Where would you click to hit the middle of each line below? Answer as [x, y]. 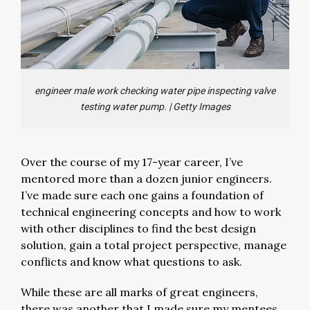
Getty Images [201, 106]
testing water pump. [123, 106]
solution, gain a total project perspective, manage [154, 245]
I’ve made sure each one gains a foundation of [142, 195]
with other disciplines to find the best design [138, 228]
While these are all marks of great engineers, [139, 292]
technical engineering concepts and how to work [151, 211]
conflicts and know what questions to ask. [131, 261]
